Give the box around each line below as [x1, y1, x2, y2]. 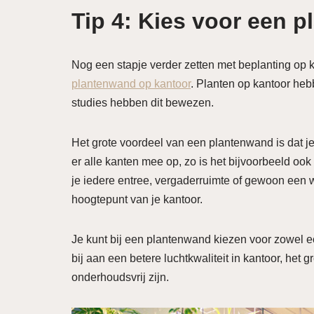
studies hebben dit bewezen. [71, 97, 214, 109]
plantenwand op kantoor [71, 78, 191, 90]
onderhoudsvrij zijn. [71, 271, 169, 284]
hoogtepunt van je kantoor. [71, 193, 203, 206]
